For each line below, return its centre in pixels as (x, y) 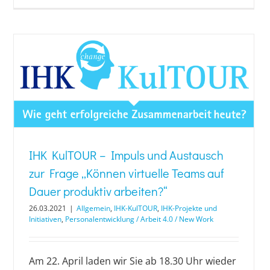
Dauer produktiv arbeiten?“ (98, 191)
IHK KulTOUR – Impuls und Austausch (126, 155)
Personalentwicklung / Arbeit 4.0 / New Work (139, 219)
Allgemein (93, 209)
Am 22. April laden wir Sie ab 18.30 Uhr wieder (133, 261)
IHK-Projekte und (189, 209)
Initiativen (45, 219)
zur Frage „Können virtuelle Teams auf (127, 173)
